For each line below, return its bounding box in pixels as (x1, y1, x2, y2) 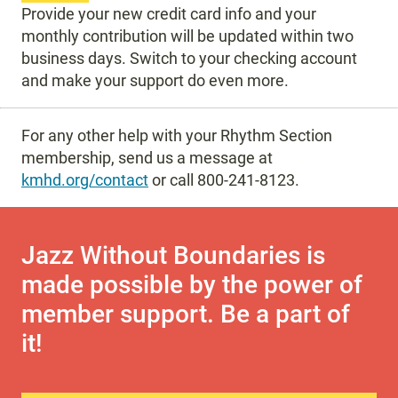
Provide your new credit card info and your (21, 4, 316, 23)
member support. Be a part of (21, 299, 350, 330)
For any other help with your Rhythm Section (21, 125, 332, 145)
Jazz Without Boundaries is (21, 241, 325, 271)
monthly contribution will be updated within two (21, 26, 354, 45)
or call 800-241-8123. (148, 170, 299, 189)
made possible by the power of (21, 270, 362, 300)
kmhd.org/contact (21, 170, 148, 189)
